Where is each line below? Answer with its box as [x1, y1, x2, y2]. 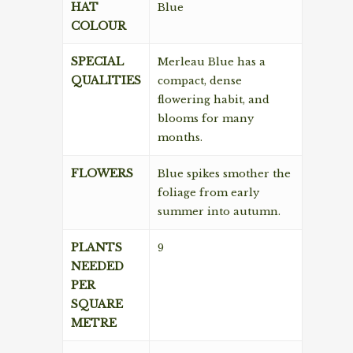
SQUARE [71, 297, 123, 312]
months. [158, 131, 203, 145]
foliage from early [158, 186, 259, 200]
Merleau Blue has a [158, 55, 266, 69]
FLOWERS [71, 166, 133, 181]
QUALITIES [71, 73, 141, 88]
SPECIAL [71, 54, 124, 69]
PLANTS [71, 240, 122, 255]
